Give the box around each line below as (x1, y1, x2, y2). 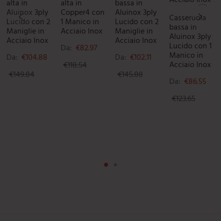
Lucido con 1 (169, 40, 212, 53)
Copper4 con (60, 6, 105, 20)
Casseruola (169, 12, 206, 25)
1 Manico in (60, 16, 99, 29)
